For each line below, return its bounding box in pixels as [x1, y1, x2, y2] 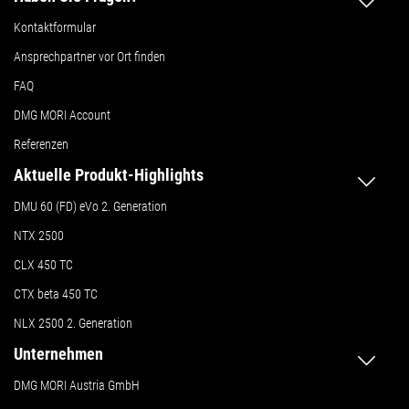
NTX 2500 [14, 227, 64, 243]
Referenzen [14, 136, 68, 152]
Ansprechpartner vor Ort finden [14, 48, 165, 64]
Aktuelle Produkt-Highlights [14, 164, 204, 184]
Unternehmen [14, 343, 103, 363]
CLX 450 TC [14, 257, 73, 272]
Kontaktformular [14, 19, 96, 35]
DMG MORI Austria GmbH [14, 377, 140, 393]
